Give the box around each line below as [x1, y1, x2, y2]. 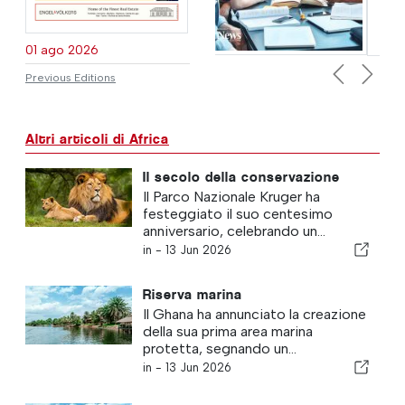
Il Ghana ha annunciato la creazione [142, 305, 366, 323]
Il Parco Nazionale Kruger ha [142, 187, 320, 205]
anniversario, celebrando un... [142, 221, 325, 240]
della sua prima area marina [142, 322, 313, 340]
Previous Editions [25, 70, 116, 84]
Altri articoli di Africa [25, 129, 169, 147]
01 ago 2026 [25, 42, 99, 58]
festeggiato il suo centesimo [142, 204, 333, 222]
